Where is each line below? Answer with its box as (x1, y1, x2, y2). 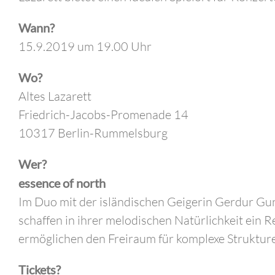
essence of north (18, 176, 106, 191)
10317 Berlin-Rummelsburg (18, 125, 168, 141)
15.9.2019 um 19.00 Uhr (18, 39, 152, 55)
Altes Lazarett (18, 88, 91, 104)
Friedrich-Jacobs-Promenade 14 (18, 107, 188, 123)
